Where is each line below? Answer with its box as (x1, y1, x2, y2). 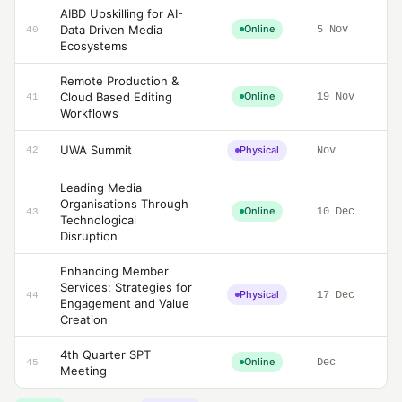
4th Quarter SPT (60, 347, 151, 362)
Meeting (60, 363, 107, 378)
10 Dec (317, 205, 354, 217)
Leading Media (60, 180, 142, 195)
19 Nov (317, 91, 354, 102)
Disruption (60, 229, 118, 243)
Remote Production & (60, 74, 179, 88)
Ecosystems (60, 39, 127, 53)
